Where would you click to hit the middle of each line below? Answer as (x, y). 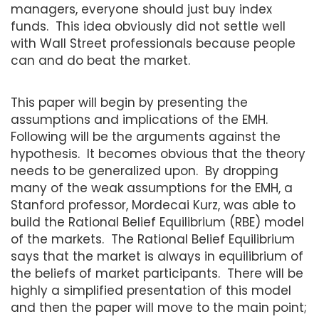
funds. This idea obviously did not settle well (148, 26)
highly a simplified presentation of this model (151, 290)
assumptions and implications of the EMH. (141, 119)
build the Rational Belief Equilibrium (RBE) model (157, 222)
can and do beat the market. (100, 60)
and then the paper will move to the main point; (159, 307)
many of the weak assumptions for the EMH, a (152, 188)
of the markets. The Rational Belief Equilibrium (153, 239)
